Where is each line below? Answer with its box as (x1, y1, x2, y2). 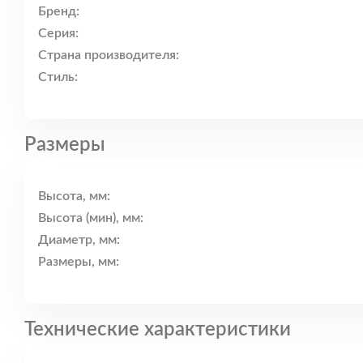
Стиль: (38, 70, 78, 84)
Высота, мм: (38, 190, 110, 203)
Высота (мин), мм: (38, 211, 143, 225)
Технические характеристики (24, 319, 291, 340)
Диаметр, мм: (38, 233, 120, 247)
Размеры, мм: (38, 255, 119, 269)
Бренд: (38, 5, 79, 19)
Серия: (38, 27, 79, 41)
